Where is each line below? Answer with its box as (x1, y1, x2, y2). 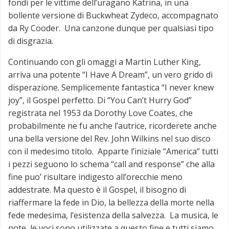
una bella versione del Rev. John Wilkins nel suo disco (8, 132, 211, 144)
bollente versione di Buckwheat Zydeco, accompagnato (8, 9, 218, 21)
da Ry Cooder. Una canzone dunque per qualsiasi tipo (8, 22, 214, 34)
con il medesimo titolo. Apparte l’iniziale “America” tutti (8, 145, 218, 157)
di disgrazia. (8, 35, 53, 47)
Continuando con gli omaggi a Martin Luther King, (8, 56, 201, 67)
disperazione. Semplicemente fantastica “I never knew (8, 81, 214, 93)
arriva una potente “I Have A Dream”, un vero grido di (8, 68, 213, 80)
